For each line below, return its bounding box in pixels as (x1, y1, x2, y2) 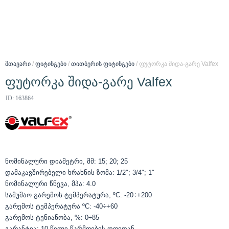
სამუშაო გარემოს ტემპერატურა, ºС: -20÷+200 (5, 191, 152, 199)
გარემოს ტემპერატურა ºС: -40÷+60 (5, 202, 118, 210)
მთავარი (5, 60, 31, 67)
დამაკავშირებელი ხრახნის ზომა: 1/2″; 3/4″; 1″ (5, 168, 154, 176)
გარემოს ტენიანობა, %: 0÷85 (5, 213, 99, 221)
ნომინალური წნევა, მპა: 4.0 (5, 179, 96, 188)
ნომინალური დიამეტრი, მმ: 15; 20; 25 (5, 157, 128, 165)
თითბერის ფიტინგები (71, 60, 134, 67)
